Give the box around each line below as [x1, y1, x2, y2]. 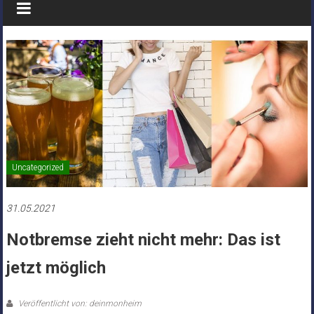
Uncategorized [11, 162, 64, 172]
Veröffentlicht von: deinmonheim [15, 298, 142, 308]
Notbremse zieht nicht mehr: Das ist [6, 229, 280, 250]
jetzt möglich [6, 257, 106, 278]
